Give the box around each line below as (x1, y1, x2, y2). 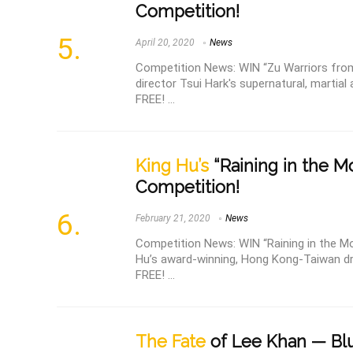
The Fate (136, 331, 206, 351)
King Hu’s (136, 155, 209, 176)
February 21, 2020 (136, 212, 210, 224)
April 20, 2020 (136, 36, 195, 48)
